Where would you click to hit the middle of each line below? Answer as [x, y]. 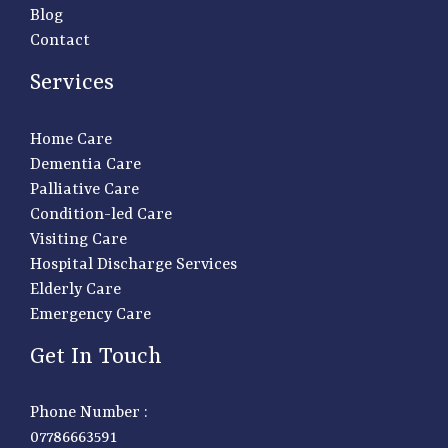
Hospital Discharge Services [133, 264]
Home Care [71, 139]
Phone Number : [89, 413]
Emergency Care [90, 314]
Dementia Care [85, 164]
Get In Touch [96, 356]
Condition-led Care [101, 214]
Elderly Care [75, 289]
